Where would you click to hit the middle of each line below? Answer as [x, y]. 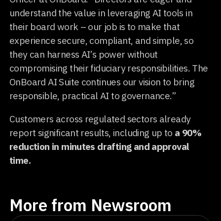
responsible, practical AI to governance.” [93, 95]
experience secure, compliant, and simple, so [102, 40]
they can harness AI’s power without [84, 54]
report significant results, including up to [91, 132]
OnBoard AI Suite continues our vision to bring [102, 81]
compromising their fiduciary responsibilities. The [109, 68]
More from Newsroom [91, 205]
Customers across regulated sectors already [100, 118]
